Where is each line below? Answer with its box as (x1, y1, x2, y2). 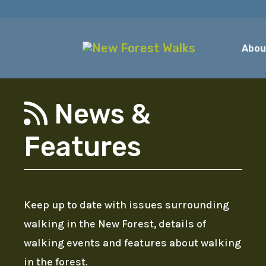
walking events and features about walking (24, 236, 242, 249)
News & (47, 97, 151, 131)
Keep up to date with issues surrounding (24, 198, 230, 211)
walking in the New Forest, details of (24, 217, 207, 230)
